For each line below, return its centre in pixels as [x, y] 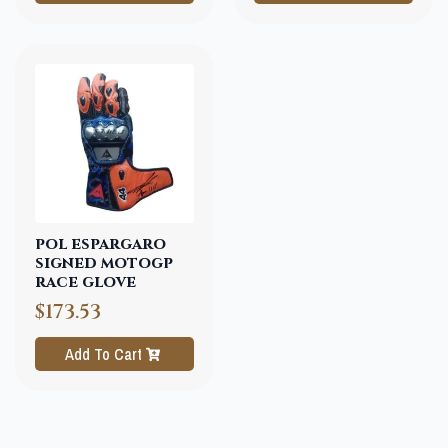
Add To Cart [103, 354]
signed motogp [104, 263]
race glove [85, 282]
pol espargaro [100, 244]
